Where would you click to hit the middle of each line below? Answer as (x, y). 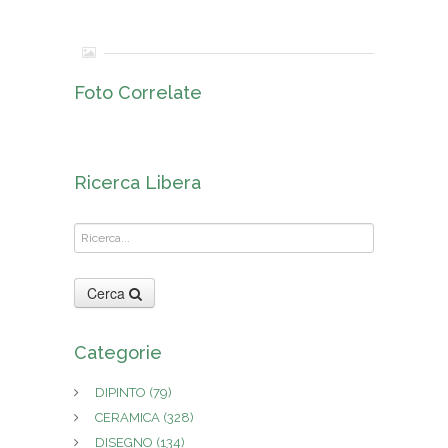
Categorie (118, 353)
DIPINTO (122, 393)
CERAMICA (129, 418)
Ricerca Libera (137, 183)
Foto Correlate (138, 93)
